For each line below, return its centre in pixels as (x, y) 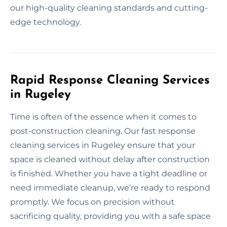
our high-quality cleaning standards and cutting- (109, 8)
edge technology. (46, 22)
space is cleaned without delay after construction (110, 159)
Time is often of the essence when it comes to (103, 117)
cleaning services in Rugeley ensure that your (103, 145)
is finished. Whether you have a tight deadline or (109, 173)
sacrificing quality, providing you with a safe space (110, 216)
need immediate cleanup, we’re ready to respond (110, 187)
